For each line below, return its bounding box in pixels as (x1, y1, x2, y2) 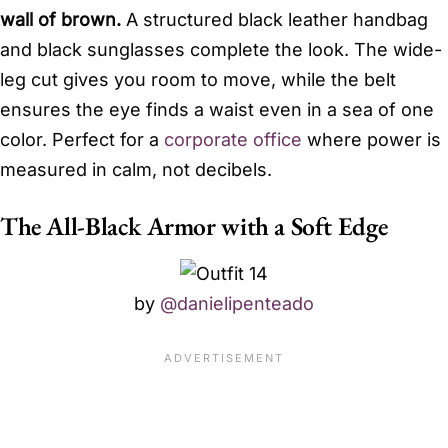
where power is (302, 128, 441, 150)
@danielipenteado (160, 293, 314, 315)
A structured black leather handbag (121, 8, 428, 30)
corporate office (164, 128, 302, 150)
